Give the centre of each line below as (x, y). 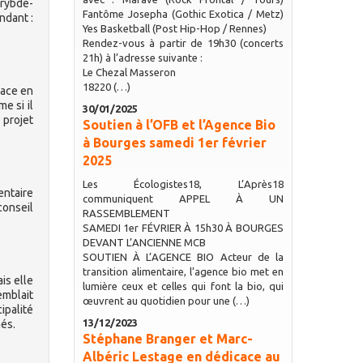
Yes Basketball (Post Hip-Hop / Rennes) (174, 28)
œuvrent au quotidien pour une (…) (166, 301)
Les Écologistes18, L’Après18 (183, 184)
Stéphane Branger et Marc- (167, 339)
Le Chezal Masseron (129, 72)
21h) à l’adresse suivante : (142, 58)
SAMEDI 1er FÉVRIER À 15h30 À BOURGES (183, 228)
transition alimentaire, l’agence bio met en (183, 271)
